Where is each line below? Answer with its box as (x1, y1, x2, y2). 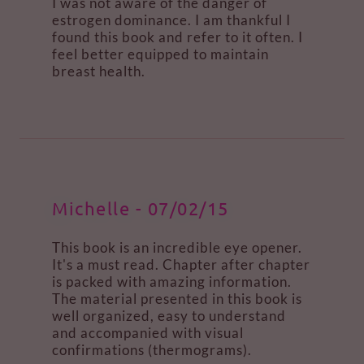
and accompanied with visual (52, 324, 244, 341)
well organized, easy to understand (52, 307, 286, 324)
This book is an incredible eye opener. (52, 239, 302, 256)
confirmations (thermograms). (52, 341, 255, 358)
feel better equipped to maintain (52, 45, 269, 63)
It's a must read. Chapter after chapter (52, 256, 310, 273)
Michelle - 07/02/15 (52, 197, 229, 219)
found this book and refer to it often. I (52, 28, 303, 45)
